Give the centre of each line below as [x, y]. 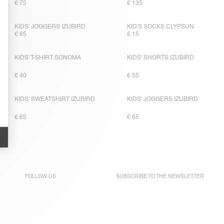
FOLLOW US [40, 176]
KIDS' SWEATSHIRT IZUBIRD [54, 99]
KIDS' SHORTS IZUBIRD [160, 58]
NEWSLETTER [186, 176]
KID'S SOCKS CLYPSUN [160, 27]
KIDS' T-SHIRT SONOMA [47, 58]
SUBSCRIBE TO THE [142, 176]
